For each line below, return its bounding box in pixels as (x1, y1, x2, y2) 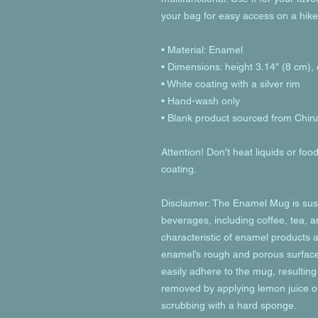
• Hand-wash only (161, 95, 240, 106)
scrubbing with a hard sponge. (161, 300, 297, 311)
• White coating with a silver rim (161, 78, 300, 89)
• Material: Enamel (161, 44, 243, 55)
